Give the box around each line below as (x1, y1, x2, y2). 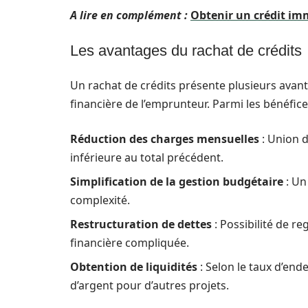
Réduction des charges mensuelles (70, 131, 259, 146)
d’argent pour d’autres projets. (70, 278, 229, 293)
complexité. (70, 192, 130, 208)
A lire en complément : (70, 8, 188, 23)
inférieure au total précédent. (70, 150, 223, 165)
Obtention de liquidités (70, 259, 197, 274)
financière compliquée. (70, 235, 189, 250)
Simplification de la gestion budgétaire (70, 174, 283, 189)
